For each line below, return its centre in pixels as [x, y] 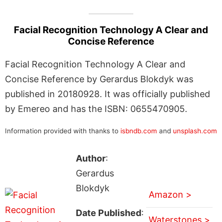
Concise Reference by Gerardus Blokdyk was [99, 79]
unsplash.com [195, 131]
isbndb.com [139, 131]
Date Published [108, 213]
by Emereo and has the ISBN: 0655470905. [96, 109]
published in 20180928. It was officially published [108, 94]
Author [90, 158]
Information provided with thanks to [63, 131]
